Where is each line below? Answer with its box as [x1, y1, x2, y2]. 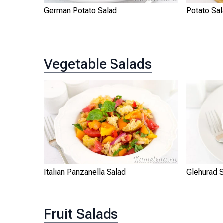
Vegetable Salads [44, 56, 152, 73]
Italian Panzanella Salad [44, 167, 126, 177]
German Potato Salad [44, 6, 117, 15]
